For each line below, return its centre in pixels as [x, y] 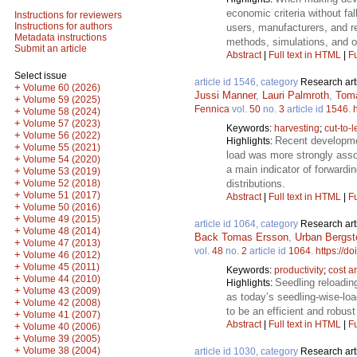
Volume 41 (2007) [62, 315]
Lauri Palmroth [296, 95]
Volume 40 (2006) [62, 327]
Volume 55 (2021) [62, 147]
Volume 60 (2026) [62, 88]
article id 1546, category [247, 82]
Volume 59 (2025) [62, 100]
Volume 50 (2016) [62, 207]
